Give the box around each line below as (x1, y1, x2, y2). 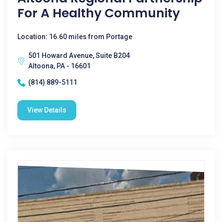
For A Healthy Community (17, 4, 180, 22)
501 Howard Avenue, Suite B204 (28, 52, 130, 59)
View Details (27, 106, 66, 114)
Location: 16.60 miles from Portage (17, 33, 132, 41)
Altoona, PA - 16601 (28, 62, 91, 70)
